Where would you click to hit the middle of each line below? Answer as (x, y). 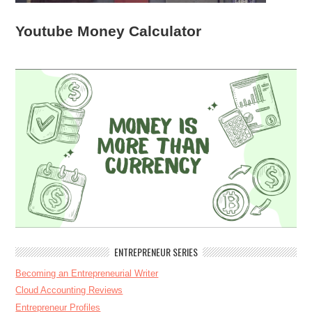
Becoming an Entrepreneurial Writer (87, 274)
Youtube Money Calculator (109, 31)
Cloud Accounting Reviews (69, 290)
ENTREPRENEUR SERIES (156, 252)
